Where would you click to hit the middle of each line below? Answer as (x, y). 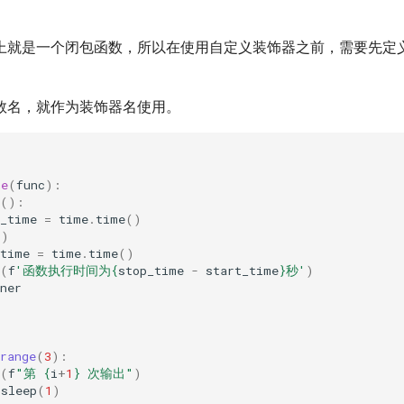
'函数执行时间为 (63, 270)
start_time (242, 270)
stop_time (151, 270)
